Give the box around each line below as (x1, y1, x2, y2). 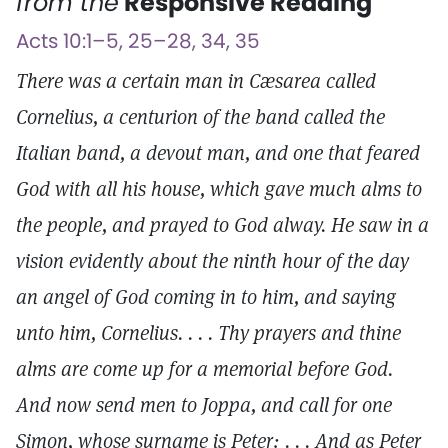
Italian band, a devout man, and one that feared (16, 140, 420, 166)
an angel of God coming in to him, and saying (16, 284, 396, 310)
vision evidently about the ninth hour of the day (16, 248, 409, 274)
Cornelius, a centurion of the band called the (16, 104, 385, 130)
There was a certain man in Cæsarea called (16, 68, 376, 94)
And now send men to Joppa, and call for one (16, 392, 392, 418)
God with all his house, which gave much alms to (16, 176, 422, 202)
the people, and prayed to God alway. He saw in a (16, 212, 429, 238)
